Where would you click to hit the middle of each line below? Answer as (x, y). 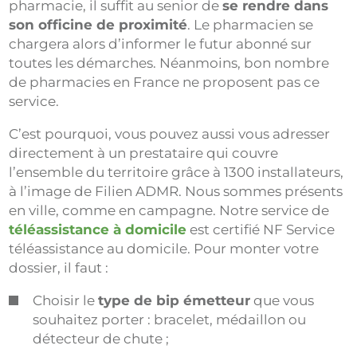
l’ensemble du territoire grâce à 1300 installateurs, (177, 172)
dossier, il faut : (59, 267)
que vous (282, 300)
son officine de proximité (98, 24)
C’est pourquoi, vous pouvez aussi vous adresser (170, 133)
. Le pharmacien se (251, 24)
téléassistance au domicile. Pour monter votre (164, 248)
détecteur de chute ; (101, 338)
